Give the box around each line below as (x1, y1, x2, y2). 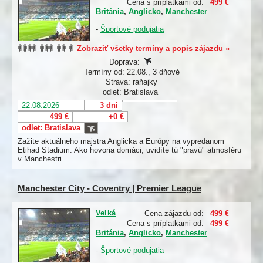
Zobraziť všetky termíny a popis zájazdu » (77, 44, 230, 53)
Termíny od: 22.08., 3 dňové (83, 68, 180, 77)
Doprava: (109, 58, 142, 67)
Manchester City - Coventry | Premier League (18, 183, 201, 194)
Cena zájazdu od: (144, 209, 204, 218)
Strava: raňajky (106, 77, 157, 87)
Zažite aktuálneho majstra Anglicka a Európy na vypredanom (18, 137, 224, 146)
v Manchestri (18, 154, 62, 164)
